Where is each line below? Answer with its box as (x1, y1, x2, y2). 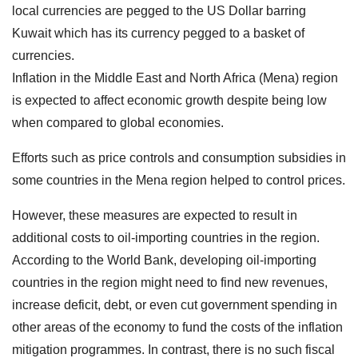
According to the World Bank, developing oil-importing (12, 253, 316, 268)
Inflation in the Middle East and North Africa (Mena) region (12, 71, 338, 86)
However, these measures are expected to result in (12, 209, 297, 223)
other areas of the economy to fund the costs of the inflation (12, 320, 343, 335)
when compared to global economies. (12, 116, 224, 130)
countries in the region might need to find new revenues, (12, 276, 328, 290)
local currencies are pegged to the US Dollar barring (12, 4, 306, 18)
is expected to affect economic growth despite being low (12, 93, 327, 108)
